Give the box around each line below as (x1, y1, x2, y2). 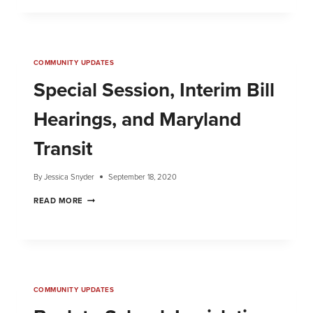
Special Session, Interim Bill (34, 75, 275, 104)
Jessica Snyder (44, 171, 95, 182)
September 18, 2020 (108, 171, 177, 182)
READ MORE (34, 195, 84, 207)
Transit (34, 134, 92, 163)
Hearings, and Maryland (34, 105, 241, 133)
